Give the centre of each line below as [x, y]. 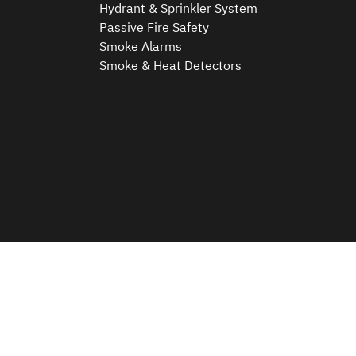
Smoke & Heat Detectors [171, 65]
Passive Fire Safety [155, 27]
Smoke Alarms [141, 46]
